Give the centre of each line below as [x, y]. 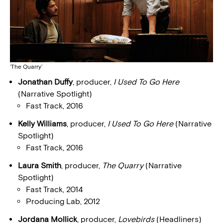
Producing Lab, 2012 [63, 201]
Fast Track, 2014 [54, 189]
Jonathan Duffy [45, 82]
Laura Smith [40, 165]
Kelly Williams [42, 123]
